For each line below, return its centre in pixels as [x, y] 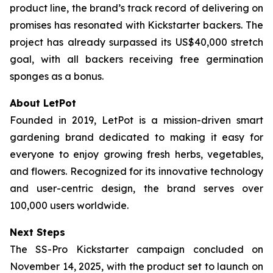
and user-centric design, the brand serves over [136, 188]
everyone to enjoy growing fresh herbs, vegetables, [136, 154]
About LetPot [43, 103]
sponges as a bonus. [57, 76]
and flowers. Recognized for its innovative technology [136, 171]
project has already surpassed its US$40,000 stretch [136, 42]
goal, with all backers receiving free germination [136, 59]
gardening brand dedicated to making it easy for [136, 137]
